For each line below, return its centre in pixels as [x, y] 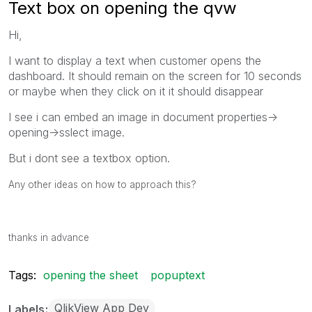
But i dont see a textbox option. [89, 158]
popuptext [178, 275]
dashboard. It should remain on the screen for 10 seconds [155, 76]
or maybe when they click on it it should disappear [136, 91]
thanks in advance [49, 237]
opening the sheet [91, 275]
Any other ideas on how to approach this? [102, 184]
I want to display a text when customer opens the [135, 60]
